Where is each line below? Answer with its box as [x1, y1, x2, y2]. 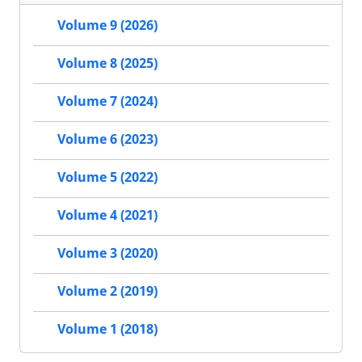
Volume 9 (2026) [57, 16, 158, 35]
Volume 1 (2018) [57, 320, 158, 339]
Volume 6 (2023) [57, 130, 158, 149]
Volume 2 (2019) [57, 282, 158, 301]
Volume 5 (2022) [57, 168, 158, 187]
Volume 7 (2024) [57, 92, 158, 111]
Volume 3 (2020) [57, 244, 158, 263]
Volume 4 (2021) [57, 206, 158, 225]
